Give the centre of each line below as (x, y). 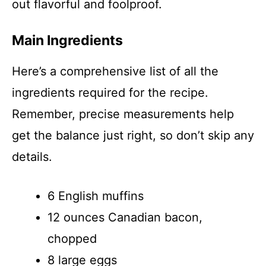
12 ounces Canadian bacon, (125, 217)
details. (32, 156)
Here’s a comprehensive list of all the (115, 71)
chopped (72, 238)
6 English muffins (96, 196)
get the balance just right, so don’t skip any (133, 135)
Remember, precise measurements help (123, 114)
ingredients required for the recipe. (110, 92)
